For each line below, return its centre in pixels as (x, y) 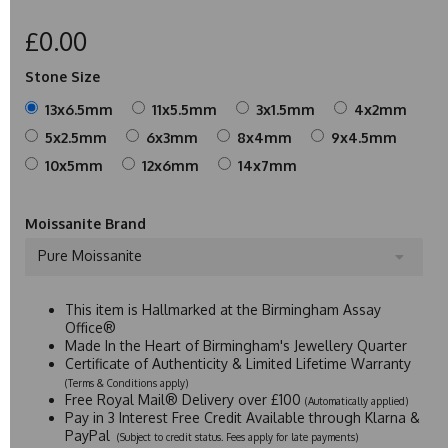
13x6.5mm (79, 109)
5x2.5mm (76, 137)
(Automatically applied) (356, 400)
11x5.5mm (184, 109)
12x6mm (170, 165)
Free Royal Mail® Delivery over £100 (185, 399)
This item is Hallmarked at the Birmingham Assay (223, 309)
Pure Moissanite (90, 255)
